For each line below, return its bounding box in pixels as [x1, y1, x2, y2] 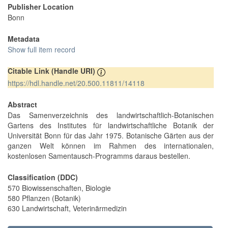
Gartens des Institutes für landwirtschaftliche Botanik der [8, 120, 214, 130]
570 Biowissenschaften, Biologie [8, 182, 111, 193]
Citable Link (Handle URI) [8, 66, 97, 76]
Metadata [8, 34, 40, 44]
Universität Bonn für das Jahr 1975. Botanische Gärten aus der [8, 130, 214, 140]
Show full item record [8, 44, 75, 55]
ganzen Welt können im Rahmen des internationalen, [8, 140, 214, 151]
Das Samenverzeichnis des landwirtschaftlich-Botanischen [8, 109, 214, 120]
